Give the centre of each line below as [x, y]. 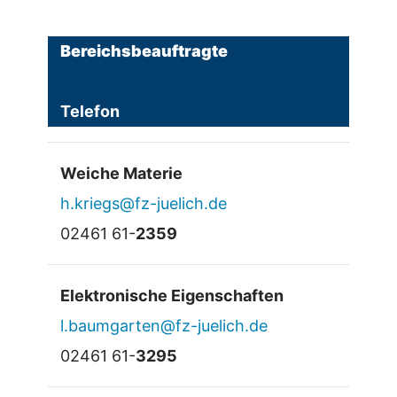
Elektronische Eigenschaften [171, 296]
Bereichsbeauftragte [144, 51]
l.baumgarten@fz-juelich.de [163, 326]
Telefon [90, 112]
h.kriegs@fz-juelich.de [143, 204]
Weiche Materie [121, 174]
